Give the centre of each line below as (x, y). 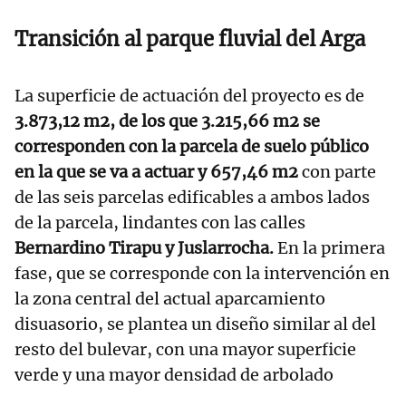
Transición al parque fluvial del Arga (190, 39)
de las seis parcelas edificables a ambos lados (192, 198)
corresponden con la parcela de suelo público (192, 147)
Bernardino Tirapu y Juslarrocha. (146, 248)
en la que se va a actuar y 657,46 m (151, 172)
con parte (339, 172)
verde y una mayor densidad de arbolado (174, 375)
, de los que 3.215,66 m (199, 121)
